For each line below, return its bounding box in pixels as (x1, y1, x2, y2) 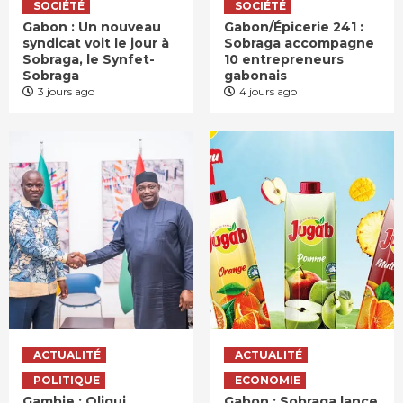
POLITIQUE (33, 373, 100, 388)
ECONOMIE (235, 373, 300, 388)
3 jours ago (38, 85, 94, 99)
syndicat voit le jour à (22, 35, 169, 52)
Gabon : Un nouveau (22, 19, 161, 36)
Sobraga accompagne (224, 35, 374, 52)
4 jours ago (239, 85, 297, 99)
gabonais (224, 67, 291, 85)
